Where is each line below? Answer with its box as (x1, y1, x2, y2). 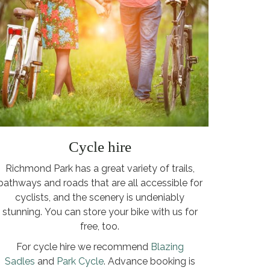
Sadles (4, 255, 35, 267)
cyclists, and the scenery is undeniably (15, 191, 185, 203)
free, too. (80, 220, 120, 232)
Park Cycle (56, 255, 104, 267)
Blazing (150, 240, 184, 253)
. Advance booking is (103, 255, 195, 267)
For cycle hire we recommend (16, 240, 151, 253)
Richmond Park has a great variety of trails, (5, 162, 195, 174)
